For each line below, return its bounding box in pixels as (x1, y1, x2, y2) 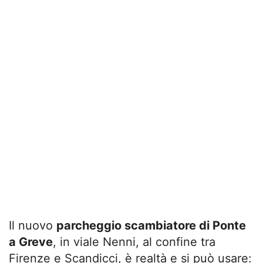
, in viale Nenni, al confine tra (53, 234, 215, 249)
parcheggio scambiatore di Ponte (56, 218, 246, 232)
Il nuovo (9, 218, 56, 232)
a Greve (9, 234, 53, 249)
